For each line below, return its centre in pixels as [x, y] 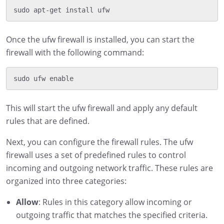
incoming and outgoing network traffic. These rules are [109, 168]
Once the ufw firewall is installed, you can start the [100, 39]
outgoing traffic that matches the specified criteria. [112, 215]
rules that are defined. [48, 121]
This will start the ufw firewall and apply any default [102, 108]
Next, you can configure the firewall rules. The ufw [99, 142]
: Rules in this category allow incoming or [115, 202]
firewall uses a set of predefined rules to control [96, 155]
